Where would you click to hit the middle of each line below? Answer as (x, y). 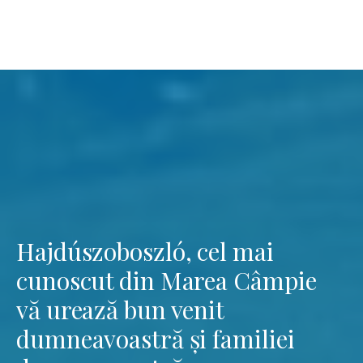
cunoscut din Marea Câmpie (169, 280)
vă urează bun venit (120, 309)
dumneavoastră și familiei (156, 338)
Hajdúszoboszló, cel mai (145, 251)
